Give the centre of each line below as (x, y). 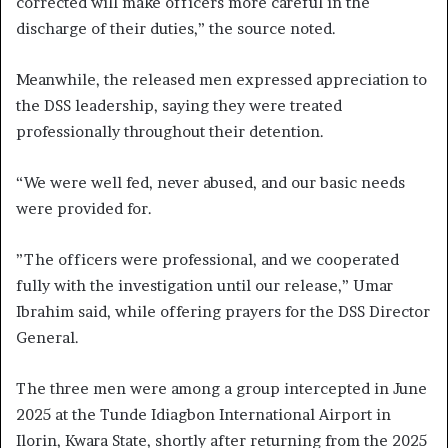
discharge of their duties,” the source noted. (176, 28)
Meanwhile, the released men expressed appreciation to (221, 79)
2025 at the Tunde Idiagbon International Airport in (203, 414)
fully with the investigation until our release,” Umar (204, 285)
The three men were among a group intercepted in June (221, 388)
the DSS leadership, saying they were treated (179, 105)
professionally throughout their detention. (170, 131)
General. (47, 337)
